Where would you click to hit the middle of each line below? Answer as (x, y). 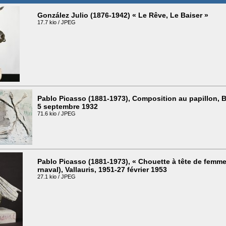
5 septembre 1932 (68, 106)
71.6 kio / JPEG (56, 113)
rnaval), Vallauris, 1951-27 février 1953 (102, 169)
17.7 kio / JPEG (56, 22)
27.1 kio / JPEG (56, 176)
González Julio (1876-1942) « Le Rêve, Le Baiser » (123, 15)
